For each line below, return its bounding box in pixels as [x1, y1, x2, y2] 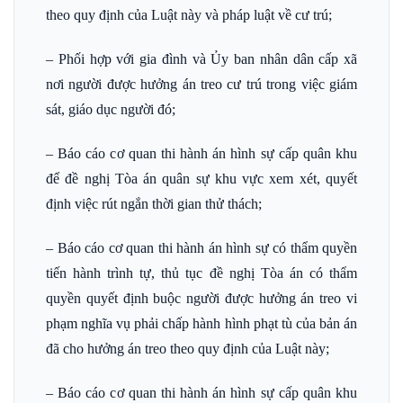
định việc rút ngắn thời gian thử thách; [46, 195, 262, 211]
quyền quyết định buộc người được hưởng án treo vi [46, 290, 357, 306]
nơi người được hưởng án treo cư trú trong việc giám [46, 76, 357, 93]
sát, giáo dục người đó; [46, 102, 175, 118]
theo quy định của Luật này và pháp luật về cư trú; [46, 7, 332, 23]
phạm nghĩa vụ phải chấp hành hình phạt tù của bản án [46, 315, 357, 331]
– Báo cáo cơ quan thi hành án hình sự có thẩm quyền [46, 239, 357, 255]
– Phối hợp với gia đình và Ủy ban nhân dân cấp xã [46, 51, 357, 67]
